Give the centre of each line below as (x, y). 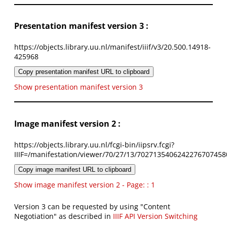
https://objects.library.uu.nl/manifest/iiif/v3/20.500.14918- (112, 47)
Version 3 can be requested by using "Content (92, 207)
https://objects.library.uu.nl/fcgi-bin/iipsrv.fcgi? (94, 145)
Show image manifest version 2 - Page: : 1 (85, 185)
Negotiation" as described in (64, 216)
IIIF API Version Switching (155, 216)
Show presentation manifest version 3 (79, 87)
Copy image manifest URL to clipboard (75, 170)
